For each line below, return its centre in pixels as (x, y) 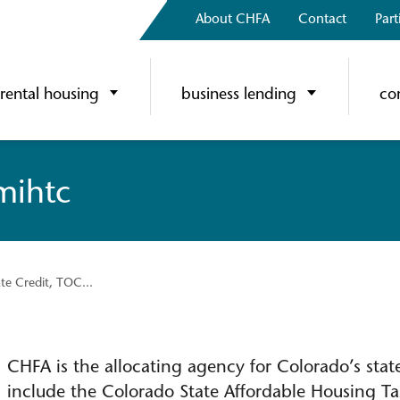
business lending (239, 96)
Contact (322, 20)
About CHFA (233, 20)
